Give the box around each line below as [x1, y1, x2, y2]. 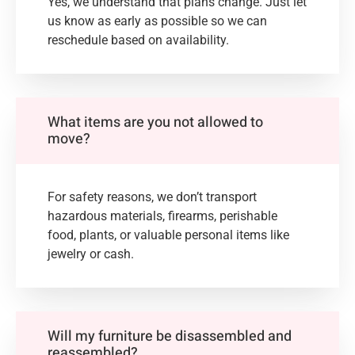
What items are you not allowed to [48, 112, 263, 134]
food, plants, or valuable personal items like [48, 227, 289, 243]
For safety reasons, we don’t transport [48, 189, 257, 205]
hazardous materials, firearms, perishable [48, 208, 277, 224]
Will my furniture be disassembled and [48, 326, 292, 348]
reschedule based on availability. [48, 32, 229, 48]
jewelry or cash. [48, 246, 134, 262]
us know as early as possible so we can [48, 13, 267, 29]
